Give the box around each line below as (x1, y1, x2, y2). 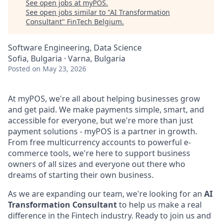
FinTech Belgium (67, 17, 122, 26)
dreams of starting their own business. (8, 169, 154, 180)
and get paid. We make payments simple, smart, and (8, 104, 204, 115)
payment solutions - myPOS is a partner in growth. (8, 126, 197, 137)
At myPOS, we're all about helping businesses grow (8, 93, 200, 104)
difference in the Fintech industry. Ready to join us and (8, 210, 211, 221)
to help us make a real (117, 199, 202, 210)
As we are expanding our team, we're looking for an (8, 188, 204, 199)
